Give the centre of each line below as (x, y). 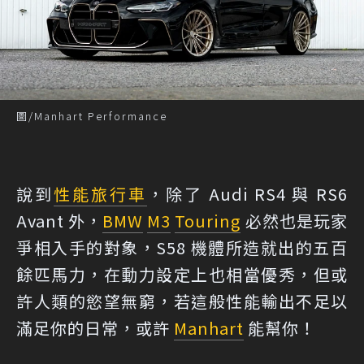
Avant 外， (60, 220)
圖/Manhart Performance (92, 115)
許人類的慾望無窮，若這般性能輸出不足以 (182, 301)
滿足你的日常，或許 (95, 327)
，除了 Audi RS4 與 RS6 (247, 193)
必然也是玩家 (295, 220)
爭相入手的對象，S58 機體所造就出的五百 (182, 247)
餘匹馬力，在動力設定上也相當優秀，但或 (182, 274)
